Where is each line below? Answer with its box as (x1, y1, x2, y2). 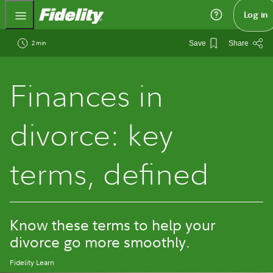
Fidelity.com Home (103, 5, 186, 19)
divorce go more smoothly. (10, 231, 191, 252)
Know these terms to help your (10, 214, 216, 235)
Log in (243, 9, 268, 20)
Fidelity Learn (10, 257, 55, 268)
